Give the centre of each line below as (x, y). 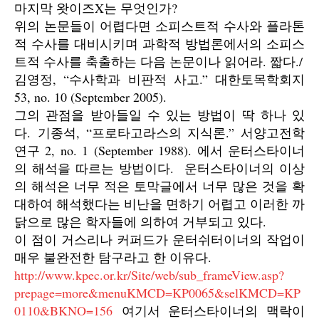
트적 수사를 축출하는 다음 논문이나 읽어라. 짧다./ (158, 61)
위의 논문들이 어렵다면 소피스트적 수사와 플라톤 (159, 26)
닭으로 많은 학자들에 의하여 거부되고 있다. (140, 221)
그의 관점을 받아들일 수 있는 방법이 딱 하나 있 (159, 115)
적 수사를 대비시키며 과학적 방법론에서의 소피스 (159, 43)
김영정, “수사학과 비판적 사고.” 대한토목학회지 (159, 79)
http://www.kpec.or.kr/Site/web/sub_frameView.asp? (149, 275)
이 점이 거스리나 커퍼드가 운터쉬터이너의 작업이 (159, 239)
